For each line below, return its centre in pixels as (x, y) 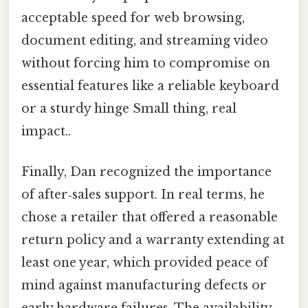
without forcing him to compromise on (146, 63)
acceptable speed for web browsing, (133, 18)
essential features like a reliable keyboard (150, 86)
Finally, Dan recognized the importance (146, 172)
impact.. (46, 131)
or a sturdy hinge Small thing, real (129, 108)
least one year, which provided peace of (145, 263)
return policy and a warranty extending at (153, 240)
